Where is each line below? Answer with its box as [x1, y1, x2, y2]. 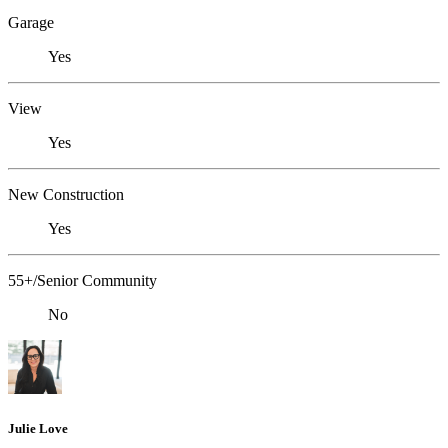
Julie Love [8, 420, 68, 436]
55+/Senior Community [8, 272, 157, 290]
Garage [8, 14, 54, 32]
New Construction [8, 186, 124, 204]
